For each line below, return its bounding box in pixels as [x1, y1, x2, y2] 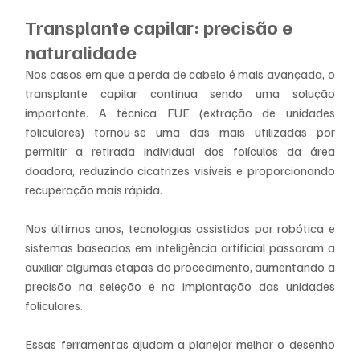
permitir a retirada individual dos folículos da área [25, 142, 335, 159]
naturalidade [25, 39, 137, 63]
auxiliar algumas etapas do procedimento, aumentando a [25, 258, 335, 275]
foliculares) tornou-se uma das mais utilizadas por [25, 123, 335, 140]
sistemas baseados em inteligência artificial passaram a [25, 239, 335, 256]
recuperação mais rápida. [25, 181, 163, 198]
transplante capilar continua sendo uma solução [25, 84, 335, 101]
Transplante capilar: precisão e [25, 14, 297, 39]
